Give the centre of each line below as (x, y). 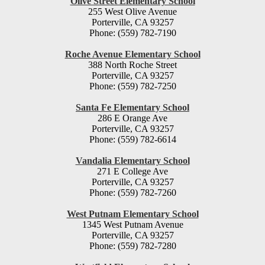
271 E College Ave (132, 172)
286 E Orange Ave (132, 118)
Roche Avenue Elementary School (132, 54)
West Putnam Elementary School (132, 214)
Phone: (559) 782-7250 (132, 86)
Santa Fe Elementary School (132, 108)
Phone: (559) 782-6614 (132, 140)
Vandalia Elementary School (132, 161)
